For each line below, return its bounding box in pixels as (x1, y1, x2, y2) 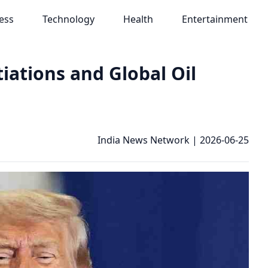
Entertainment (181, 13, 248, 26)
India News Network (98, 133, 190, 147)
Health (123, 13, 153, 26)
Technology (42, 13, 95, 26)
